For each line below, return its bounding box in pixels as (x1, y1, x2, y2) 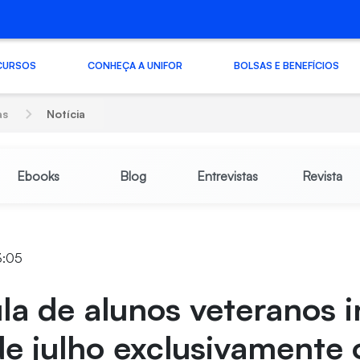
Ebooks (16, 168, 59, 184)
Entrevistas (196, 168, 258, 184)
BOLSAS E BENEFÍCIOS (233, 59, 339, 72)
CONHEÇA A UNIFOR (87, 59, 182, 72)
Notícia (47, 107, 86, 121)
